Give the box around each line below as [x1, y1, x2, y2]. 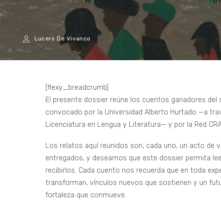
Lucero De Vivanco [34, 35, 91, 42]
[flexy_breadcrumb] [45, 83, 109, 92]
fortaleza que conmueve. [45, 191, 126, 200]
